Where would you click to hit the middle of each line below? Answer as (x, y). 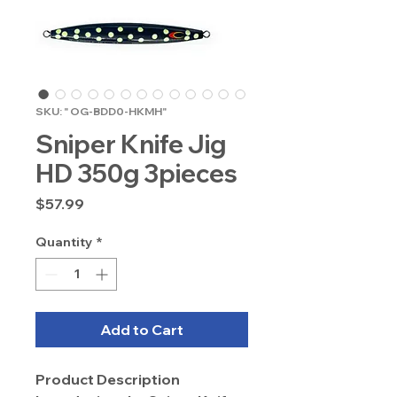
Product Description (108, 380)
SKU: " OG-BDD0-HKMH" (101, 112)
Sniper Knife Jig (131, 144)
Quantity (64, 242)
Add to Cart (142, 330)
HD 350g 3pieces (136, 174)
